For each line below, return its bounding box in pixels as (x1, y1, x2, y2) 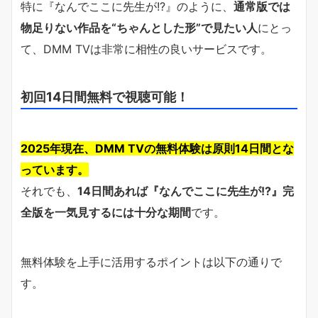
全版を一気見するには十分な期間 (21, 204, 191, 219)
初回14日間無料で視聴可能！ (21, 88, 189, 104)
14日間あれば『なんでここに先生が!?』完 (77, 183, 294, 198)
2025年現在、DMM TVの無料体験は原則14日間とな (21, 141, 294, 155)
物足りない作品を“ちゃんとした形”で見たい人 (21, 20, 258, 35)
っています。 (21, 162, 89, 177)
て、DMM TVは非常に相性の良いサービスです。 (21, 41, 272, 56)
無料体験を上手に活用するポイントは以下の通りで (21, 254, 282, 269)
